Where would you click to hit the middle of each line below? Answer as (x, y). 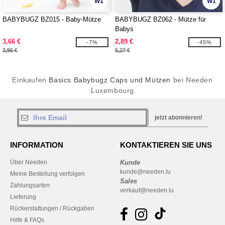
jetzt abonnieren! (179, 118)
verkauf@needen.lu (147, 190)
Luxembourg (113, 90)
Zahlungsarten (30, 185)
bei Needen (192, 80)
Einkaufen (31, 80)
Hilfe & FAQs (27, 220)
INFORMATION (37, 145)
